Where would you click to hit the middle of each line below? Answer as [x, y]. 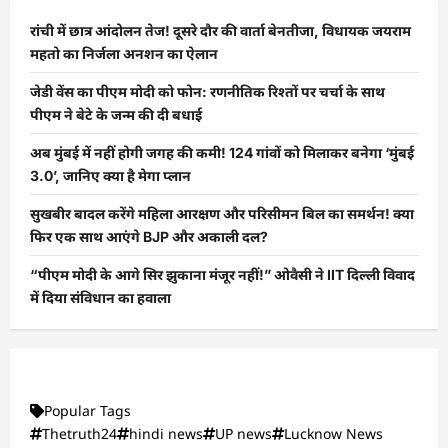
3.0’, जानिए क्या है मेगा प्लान [110, 176]
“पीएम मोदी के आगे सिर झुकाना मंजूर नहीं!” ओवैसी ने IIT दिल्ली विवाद [222, 275]
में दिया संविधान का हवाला [100, 298]
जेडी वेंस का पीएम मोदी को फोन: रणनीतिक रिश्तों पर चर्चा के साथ [207, 92]
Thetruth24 [79, 434]
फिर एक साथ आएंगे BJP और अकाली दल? [149, 237]
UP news [243, 434]
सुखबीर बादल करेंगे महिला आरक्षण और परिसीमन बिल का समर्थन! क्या [222, 214]
